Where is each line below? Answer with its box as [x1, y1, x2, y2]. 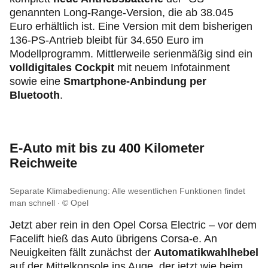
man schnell [10, 198, 55, 208]
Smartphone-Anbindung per [63, 75, 206, 87]
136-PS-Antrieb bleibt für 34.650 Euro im [10, 34, 203, 46]
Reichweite [10, 156, 77, 170]
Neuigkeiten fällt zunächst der [10, 246, 154, 258]
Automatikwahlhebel [154, 246, 258, 258]
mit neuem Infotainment [114, 62, 230, 74]
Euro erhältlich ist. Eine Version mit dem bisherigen [10, 20, 252, 32]
